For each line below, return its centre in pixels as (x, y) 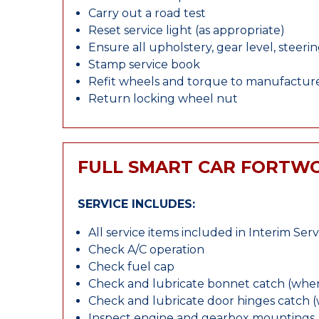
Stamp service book (144, 64)
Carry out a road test (147, 13)
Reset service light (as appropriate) (187, 30)
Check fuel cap (131, 267)
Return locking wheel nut (163, 99)
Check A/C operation (146, 250)
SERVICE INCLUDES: (136, 204)
